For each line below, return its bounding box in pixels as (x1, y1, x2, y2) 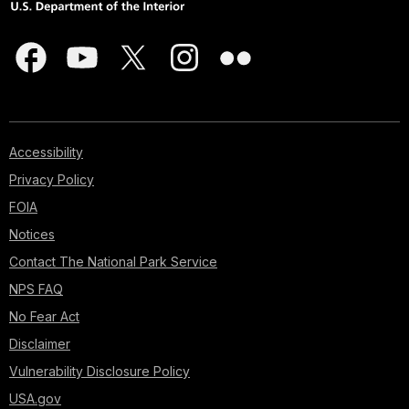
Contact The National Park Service (9, 253, 217, 269)
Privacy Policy (9, 171, 94, 187)
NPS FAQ (9, 280, 63, 297)
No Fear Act (9, 308, 79, 324)
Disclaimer (9, 335, 70, 351)
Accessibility (9, 143, 83, 160)
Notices (9, 225, 55, 242)
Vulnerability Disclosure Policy (9, 362, 190, 379)
